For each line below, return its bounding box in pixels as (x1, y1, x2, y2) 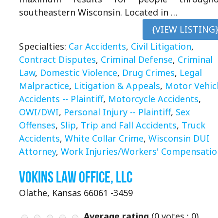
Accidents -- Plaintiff (19, 92, 103, 105)
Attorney (19, 145, 56, 157)
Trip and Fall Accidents (81, 119, 177, 131)
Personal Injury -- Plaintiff (64, 106, 171, 118)
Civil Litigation (131, 40, 191, 52)
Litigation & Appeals (74, 79, 160, 91)
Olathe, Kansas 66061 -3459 (19, 186, 133, 199)
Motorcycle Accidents (108, 92, 199, 105)
